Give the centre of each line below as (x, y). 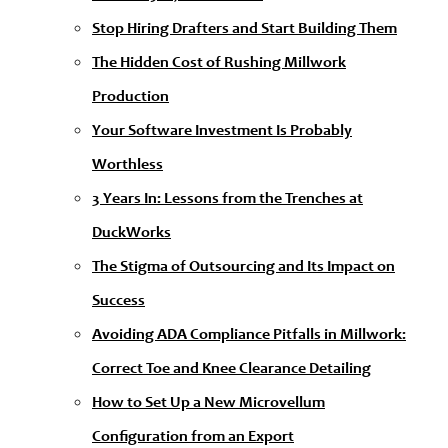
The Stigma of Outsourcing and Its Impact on (243, 267)
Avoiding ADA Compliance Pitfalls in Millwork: (249, 335)
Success (118, 301)
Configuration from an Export (193, 437)
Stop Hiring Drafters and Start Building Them (244, 29)
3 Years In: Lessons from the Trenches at (227, 199)
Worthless (127, 165)
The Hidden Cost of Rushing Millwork (219, 63)
